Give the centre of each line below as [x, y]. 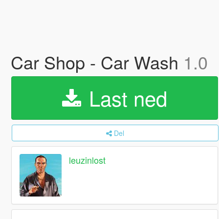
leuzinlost [88, 160]
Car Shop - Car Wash [97, 62]
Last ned [125, 98]
